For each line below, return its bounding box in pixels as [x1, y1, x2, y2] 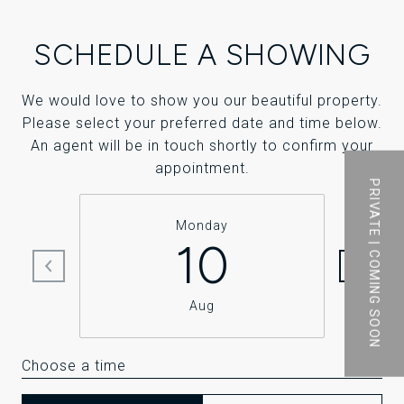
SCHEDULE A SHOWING [33, 38, 371, 73]
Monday [176, 218, 228, 234]
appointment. [154, 160, 250, 178]
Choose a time [22, 357, 126, 375]
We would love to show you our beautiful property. [22, 92, 382, 110]
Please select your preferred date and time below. [22, 115, 382, 133]
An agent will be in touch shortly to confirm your [31, 137, 373, 155]
